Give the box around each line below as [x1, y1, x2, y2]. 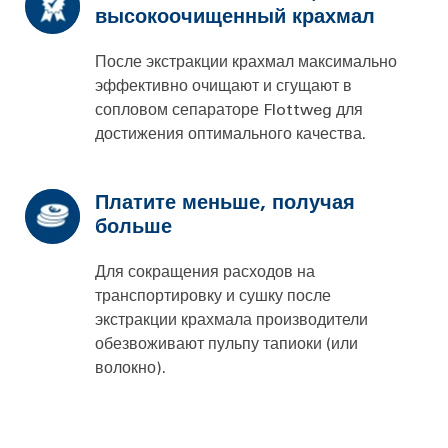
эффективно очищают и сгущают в [95, 73, 352, 95]
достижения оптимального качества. [95, 121, 366, 143]
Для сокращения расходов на [95, 259, 315, 281]
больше [95, 211, 172, 238]
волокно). [95, 355, 166, 377]
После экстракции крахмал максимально [95, 49, 397, 71]
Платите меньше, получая [95, 187, 355, 214]
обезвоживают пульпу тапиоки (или [95, 331, 358, 353]
